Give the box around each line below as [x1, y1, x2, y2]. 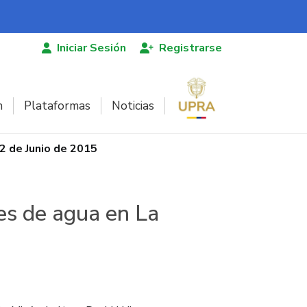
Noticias [112, 97, 154, 114]
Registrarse [159, 40, 222, 56]
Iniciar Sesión [57, 40, 126, 56]
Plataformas [24, 97, 90, 114]
